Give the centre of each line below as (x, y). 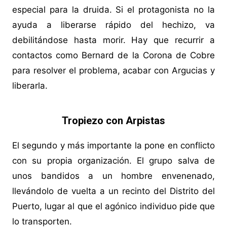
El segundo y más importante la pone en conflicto (113, 146)
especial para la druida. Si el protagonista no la (113, 10)
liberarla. (30, 86)
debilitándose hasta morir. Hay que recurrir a (113, 40)
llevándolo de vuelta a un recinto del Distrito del (113, 191)
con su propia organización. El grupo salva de (113, 161)
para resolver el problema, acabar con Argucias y (113, 71)
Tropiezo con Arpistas (113, 121)
